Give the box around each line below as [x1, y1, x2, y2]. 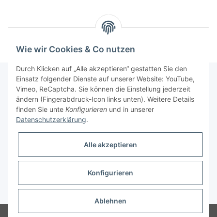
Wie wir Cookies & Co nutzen [16, 44, 135, 55]
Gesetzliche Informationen [8, 120, 95, 129]
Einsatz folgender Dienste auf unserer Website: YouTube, [16, 75, 195, 83]
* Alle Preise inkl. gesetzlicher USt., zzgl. [8, 187, 107, 195]
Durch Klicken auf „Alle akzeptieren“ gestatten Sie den [16, 64, 187, 73]
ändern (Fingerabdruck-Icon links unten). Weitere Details [16, 95, 194, 104]
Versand [107, 187, 127, 195]
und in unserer [107, 105, 154, 114]
